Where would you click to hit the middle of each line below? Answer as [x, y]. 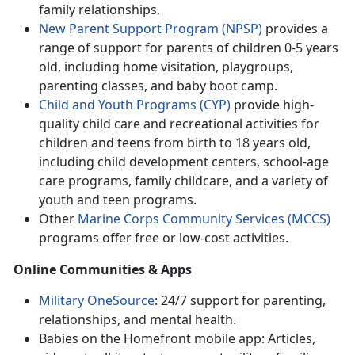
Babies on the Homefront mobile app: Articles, [177, 338]
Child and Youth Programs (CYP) [135, 104]
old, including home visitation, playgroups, [166, 66]
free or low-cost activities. [215, 237]
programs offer [87, 237]
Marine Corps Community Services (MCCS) [204, 218]
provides [290, 28]
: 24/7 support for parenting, [240, 300]
